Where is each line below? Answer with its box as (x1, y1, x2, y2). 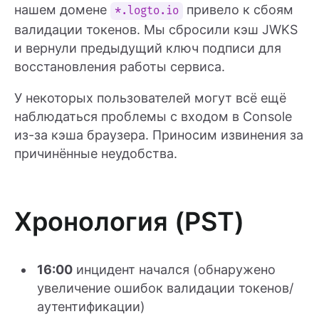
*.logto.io (115, 4, 179, 19)
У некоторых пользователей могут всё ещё (14, 90, 286, 106)
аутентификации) (37, 299, 145, 315)
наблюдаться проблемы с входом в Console (14, 109, 292, 125)
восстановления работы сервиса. (14, 59, 225, 75)
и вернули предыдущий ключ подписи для (14, 41, 281, 56)
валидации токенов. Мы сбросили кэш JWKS (14, 22, 298, 38)
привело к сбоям (183, 2, 294, 18)
